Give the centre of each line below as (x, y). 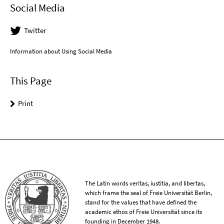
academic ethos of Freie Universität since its (144, 212)
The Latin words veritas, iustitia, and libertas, (145, 183)
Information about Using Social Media (61, 51)
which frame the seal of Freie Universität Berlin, (149, 193)
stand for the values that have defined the (141, 202)
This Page (31, 81)
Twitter (35, 30)
